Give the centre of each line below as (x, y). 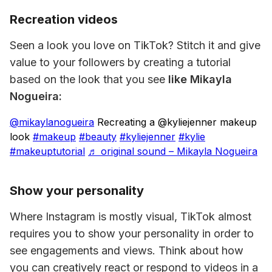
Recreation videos (64, 19)
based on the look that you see (89, 79)
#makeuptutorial (47, 151)
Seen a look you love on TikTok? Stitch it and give (135, 45)
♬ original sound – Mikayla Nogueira (173, 151)
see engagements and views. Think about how (127, 250)
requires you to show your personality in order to (132, 233)
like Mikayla (200, 79)
